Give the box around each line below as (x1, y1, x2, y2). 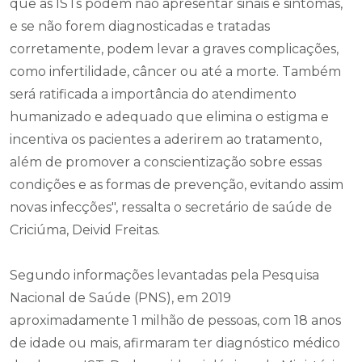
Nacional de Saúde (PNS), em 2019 (10, 289, 231, 305)
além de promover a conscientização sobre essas (10, 154, 322, 170)
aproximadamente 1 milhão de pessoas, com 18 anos (10, 312, 341, 328)
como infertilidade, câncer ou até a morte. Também (10, 63, 341, 79)
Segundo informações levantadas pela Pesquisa (10, 267, 319, 283)
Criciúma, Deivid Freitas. (10, 221, 160, 238)
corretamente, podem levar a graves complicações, (10, 40, 339, 57)
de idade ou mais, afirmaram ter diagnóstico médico (10, 335, 340, 351)
